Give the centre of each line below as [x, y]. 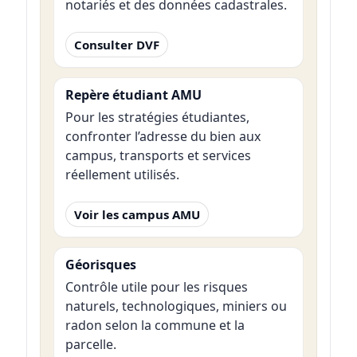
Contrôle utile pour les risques [156, 287]
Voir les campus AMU [137, 214]
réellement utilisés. [122, 175]
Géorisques [100, 264]
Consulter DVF [116, 44]
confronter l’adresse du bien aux [163, 137]
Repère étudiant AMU [133, 94]
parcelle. [90, 345]
